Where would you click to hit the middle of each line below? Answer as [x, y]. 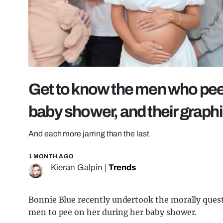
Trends [122, 168]
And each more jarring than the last [89, 134]
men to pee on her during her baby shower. [113, 212]
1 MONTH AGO [51, 157]
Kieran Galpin [77, 168]
